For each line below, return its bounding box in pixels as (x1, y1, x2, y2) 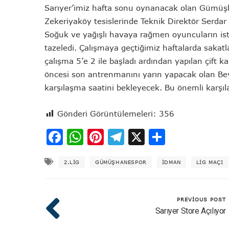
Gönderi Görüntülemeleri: (57, 109, 156, 118)
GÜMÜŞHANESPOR (95, 158, 147, 165)
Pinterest (104, 127, 177, 147)
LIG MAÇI (196, 158, 223, 165)
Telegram (124, 127, 199, 147)
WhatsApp (83, 127, 167, 147)
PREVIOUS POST (177, 196, 226, 202)
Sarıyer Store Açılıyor (155, 205, 226, 216)
